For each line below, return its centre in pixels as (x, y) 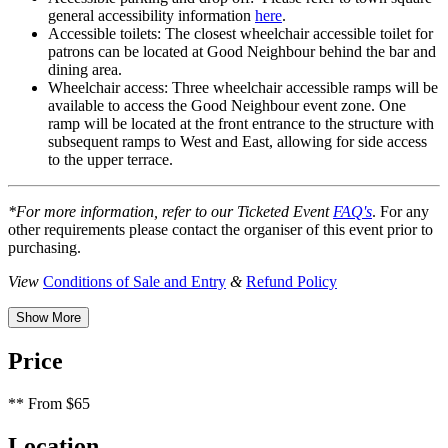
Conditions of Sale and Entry (134, 282)
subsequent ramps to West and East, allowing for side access (237, 142)
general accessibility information (151, 16)
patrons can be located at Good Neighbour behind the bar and (242, 52)
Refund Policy (291, 282)
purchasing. (44, 248)
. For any (400, 212)
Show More (48, 318)
